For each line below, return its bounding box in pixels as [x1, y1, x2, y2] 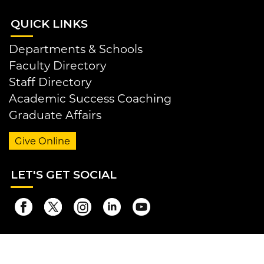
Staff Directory [9, 75, 91, 90]
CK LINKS [33, 16, 88, 31]
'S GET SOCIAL [33, 167, 117, 182]
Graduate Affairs [9, 108, 101, 123]
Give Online [15, 135, 70, 147]
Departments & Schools [9, 42, 143, 57]
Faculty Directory [9, 58, 106, 73]
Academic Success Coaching [9, 91, 171, 106]
